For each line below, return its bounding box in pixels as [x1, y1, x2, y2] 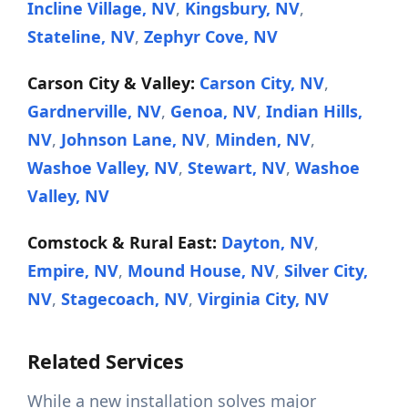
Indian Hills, [266, 100, 363, 123]
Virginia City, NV [198, 288, 330, 311]
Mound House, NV [127, 260, 276, 282]
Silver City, [284, 260, 369, 282]
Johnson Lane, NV [61, 128, 207, 151]
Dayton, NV [221, 231, 315, 254]
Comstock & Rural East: [27, 231, 218, 254]
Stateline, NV [27, 25, 136, 48]
